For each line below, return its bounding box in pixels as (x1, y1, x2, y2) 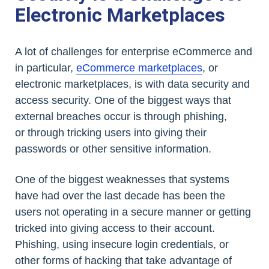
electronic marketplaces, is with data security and (15, 78, 250, 90)
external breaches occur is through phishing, (15, 110, 227, 122)
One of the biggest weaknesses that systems (15, 174, 229, 186)
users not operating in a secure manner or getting (15, 206, 251, 218)
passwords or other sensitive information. (15, 143, 211, 155)
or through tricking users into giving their (15, 127, 207, 139)
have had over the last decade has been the (15, 190, 225, 202)
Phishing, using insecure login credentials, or (15, 238, 229, 250)
